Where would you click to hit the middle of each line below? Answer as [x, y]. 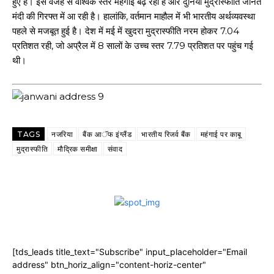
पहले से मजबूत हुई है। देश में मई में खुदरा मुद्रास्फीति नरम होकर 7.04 [126, 31]
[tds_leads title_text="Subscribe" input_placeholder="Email [130, 252]
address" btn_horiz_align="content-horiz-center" [109, 265]
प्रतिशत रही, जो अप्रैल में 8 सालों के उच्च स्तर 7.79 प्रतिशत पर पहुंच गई [133, 45]
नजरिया [62, 134]
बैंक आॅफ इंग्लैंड [107, 134]
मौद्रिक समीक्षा [78, 149]
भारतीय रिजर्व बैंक [166, 134]
